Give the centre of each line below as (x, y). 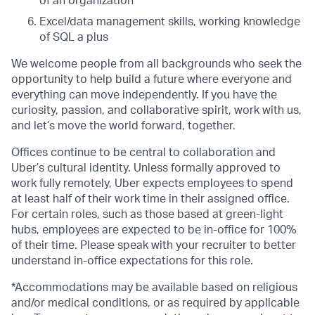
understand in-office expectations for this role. (132, 261)
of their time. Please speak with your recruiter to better (154, 245)
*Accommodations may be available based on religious (154, 288)
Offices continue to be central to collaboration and (143, 153)
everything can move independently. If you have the (144, 95)
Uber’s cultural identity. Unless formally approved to (146, 168)
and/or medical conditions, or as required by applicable (155, 303)
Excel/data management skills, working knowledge (170, 22)
